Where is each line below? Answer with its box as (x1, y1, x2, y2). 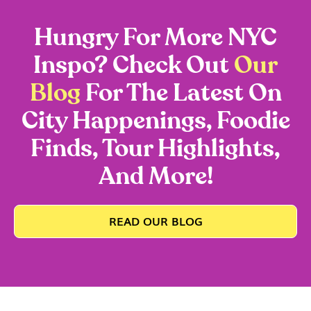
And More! (98, 164, 213, 189)
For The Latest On (80, 81, 282, 106)
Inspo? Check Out (33, 53, 234, 78)
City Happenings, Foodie (21, 108, 290, 133)
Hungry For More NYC (34, 25, 277, 50)
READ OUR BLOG (108, 212, 203, 229)
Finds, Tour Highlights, (31, 136, 280, 161)
